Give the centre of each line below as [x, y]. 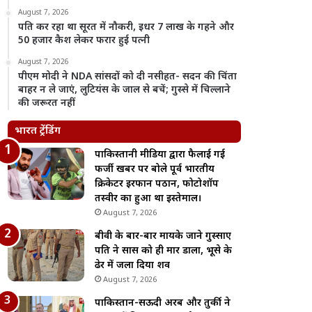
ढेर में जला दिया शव [133, 266]
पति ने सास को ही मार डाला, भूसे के [164, 251]
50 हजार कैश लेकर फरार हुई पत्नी [84, 41]
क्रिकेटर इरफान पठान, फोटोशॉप [157, 184]
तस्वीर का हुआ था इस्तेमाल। [149, 199]
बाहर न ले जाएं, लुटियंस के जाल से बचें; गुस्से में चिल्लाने [125, 90]
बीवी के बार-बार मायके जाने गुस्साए [163, 236]
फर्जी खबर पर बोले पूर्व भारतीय [155, 170]
